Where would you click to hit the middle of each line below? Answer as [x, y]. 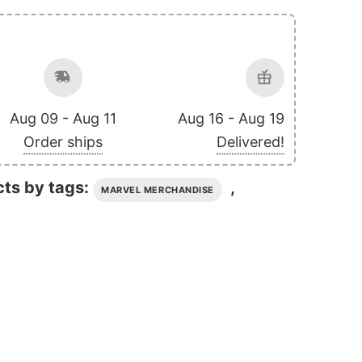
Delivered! [250, 141]
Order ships [63, 141]
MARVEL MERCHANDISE [158, 189]
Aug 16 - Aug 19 [231, 118]
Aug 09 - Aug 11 [63, 118]
